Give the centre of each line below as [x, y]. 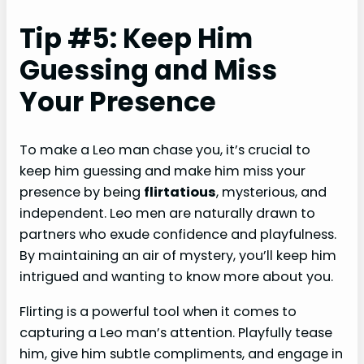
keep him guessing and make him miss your [162, 171]
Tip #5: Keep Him [136, 39]
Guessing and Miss [148, 71]
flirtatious [180, 193]
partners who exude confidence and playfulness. [178, 235]
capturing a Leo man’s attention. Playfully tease [176, 332]
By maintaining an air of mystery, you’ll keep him [178, 256]
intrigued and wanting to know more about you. [176, 277]
